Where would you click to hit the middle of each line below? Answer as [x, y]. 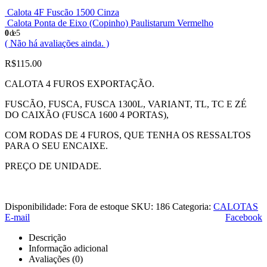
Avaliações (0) [56, 259]
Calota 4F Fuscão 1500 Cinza [63, 12]
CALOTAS [236, 206]
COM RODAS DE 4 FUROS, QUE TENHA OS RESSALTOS [128, 135]
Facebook [244, 217]
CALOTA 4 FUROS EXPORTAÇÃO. [80, 83]
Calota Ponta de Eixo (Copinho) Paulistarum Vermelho [110, 23]
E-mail [17, 217]
